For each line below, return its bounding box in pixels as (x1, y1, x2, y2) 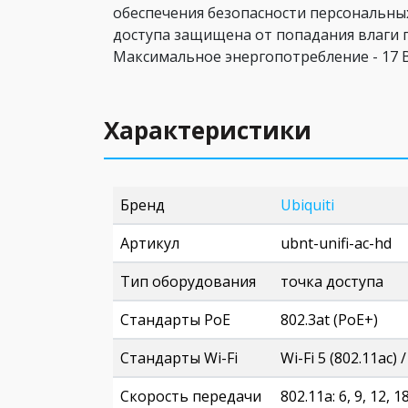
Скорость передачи (120, 386, 261, 406)
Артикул (120, 233, 179, 253)
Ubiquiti (280, 195, 334, 215)
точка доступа (280, 271, 383, 291)
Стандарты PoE (120, 310, 230, 330)
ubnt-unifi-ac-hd (280, 233, 392, 253)
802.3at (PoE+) (280, 310, 378, 330)
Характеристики (104, 114, 311, 147)
